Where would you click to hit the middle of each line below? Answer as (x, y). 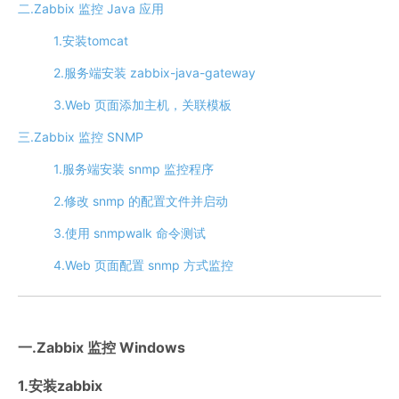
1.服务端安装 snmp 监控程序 (134, 169)
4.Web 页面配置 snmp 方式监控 (143, 265)
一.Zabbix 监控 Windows (102, 347)
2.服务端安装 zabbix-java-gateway (155, 73)
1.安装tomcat (91, 41)
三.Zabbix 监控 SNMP (81, 137)
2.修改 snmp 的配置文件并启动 (141, 201)
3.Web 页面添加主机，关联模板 (142, 105)
